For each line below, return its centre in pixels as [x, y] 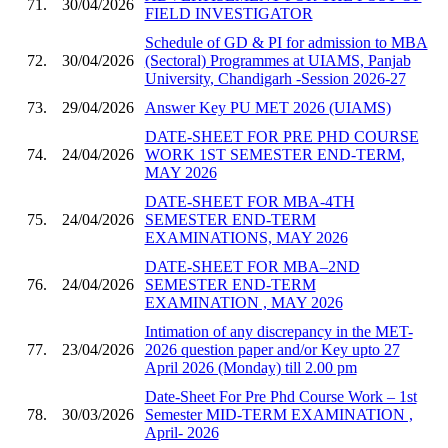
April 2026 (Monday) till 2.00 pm [250, 367]
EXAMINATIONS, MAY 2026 [246, 237]
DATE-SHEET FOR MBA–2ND [252, 266]
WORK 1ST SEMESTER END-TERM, [274, 154]
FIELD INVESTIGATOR [228, 13]
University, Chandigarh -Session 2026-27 [275, 78]
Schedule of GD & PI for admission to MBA [286, 42]
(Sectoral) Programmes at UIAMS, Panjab [277, 60]
